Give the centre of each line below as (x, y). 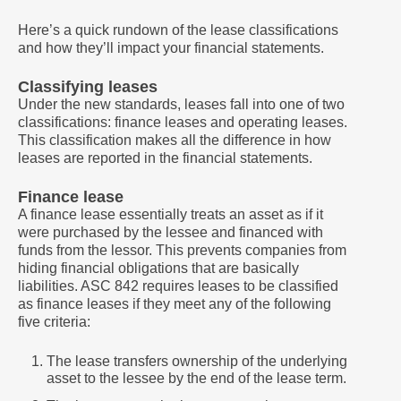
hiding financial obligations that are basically (158, 268)
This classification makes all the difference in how (175, 140)
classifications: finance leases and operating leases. (183, 122)
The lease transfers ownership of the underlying (197, 361)
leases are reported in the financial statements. (167, 158)
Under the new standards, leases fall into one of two (181, 104)
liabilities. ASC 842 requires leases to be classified (178, 286)
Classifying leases (88, 87)
